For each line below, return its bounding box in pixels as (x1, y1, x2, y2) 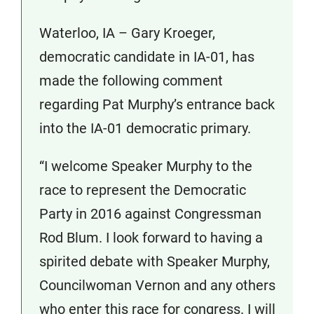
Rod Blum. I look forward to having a (39, 229, 263, 246)
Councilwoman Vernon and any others (39, 277, 275, 294)
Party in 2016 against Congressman (39, 205, 261, 222)
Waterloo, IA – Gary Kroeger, (39, 25, 215, 41)
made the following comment (39, 72, 223, 89)
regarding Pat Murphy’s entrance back (39, 96, 275, 113)
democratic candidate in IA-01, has (39, 48, 254, 65)
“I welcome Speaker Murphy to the (39, 158, 252, 175)
